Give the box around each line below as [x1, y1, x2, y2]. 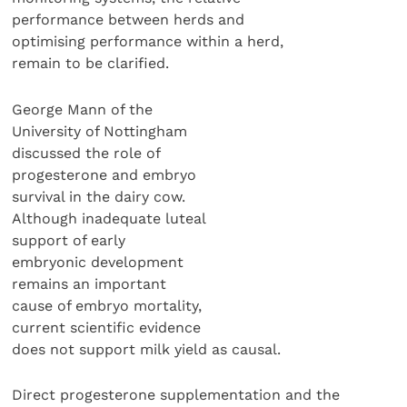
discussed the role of [12, 144, 162, 162]
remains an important [12, 274, 167, 293]
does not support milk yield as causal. [12, 340, 282, 358]
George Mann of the [12, 100, 154, 118]
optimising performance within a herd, [12, 33, 284, 51]
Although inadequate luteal [12, 209, 207, 227]
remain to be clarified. [12, 55, 170, 73]
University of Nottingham [12, 122, 188, 140]
